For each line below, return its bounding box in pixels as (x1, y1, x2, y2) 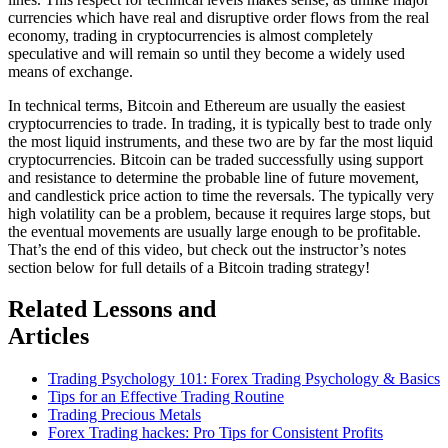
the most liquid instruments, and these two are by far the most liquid (8, 132, 433, 150)
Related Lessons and (8, 296, 216, 323)
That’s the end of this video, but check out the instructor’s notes (8, 240, 406, 258)
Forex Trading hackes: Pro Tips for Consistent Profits (48, 424, 383, 442)
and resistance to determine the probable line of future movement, (8, 168, 419, 186)
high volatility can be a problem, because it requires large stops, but (8, 204, 430, 222)
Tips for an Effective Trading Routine (48, 388, 284, 406)
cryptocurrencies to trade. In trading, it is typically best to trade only (8, 114, 432, 132)
